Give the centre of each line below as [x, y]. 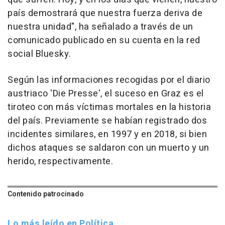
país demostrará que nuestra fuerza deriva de [105, 14]
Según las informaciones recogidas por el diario [109, 80]
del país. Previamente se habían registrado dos [107, 121]
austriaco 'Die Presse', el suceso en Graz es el [106, 94]
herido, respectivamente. [60, 162]
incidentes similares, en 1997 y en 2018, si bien [107, 135]
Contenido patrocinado [46, 194]
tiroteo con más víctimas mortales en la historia [109, 107]
